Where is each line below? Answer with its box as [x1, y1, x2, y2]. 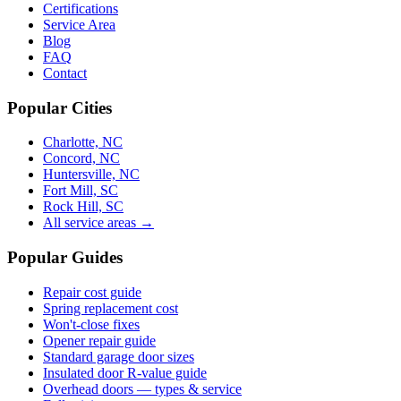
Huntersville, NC [43, 166, 140, 183]
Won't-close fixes [43, 316, 140, 332]
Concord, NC [43, 150, 120, 166]
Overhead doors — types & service [43, 380, 242, 397]
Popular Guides [7, 247, 123, 267]
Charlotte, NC [43, 134, 123, 150]
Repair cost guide [43, 284, 141, 300]
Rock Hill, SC [43, 199, 124, 215]
